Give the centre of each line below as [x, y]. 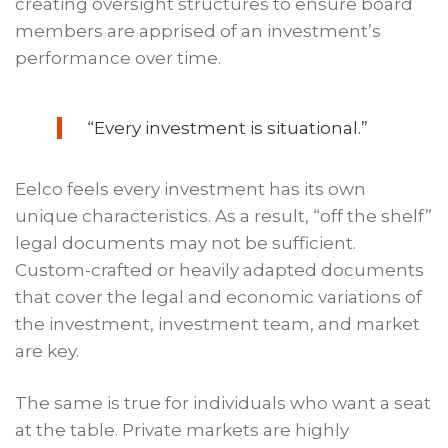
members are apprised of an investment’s [198, 30]
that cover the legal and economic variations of [219, 297]
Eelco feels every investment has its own [191, 189]
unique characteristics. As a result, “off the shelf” [224, 216]
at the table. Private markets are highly [182, 430]
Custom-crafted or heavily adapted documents [220, 270]
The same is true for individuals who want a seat [223, 403]
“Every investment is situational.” [227, 128]
